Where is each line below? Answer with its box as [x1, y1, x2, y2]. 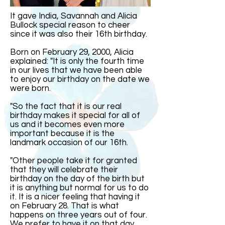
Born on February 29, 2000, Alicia [10, 48, 134, 57]
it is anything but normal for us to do [10, 183, 149, 192]
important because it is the [10, 129, 115, 138]
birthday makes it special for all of [10, 111, 140, 120]
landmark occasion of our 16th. [10, 138, 128, 147]
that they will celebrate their [10, 165, 118, 174]
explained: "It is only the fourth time [10, 57, 144, 66]
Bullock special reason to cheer [10, 21, 130, 30]
